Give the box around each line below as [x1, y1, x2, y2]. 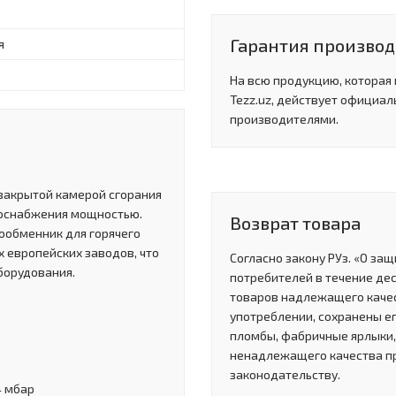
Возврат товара [230, 212, 361, 234]
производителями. [230, 111, 339, 127]
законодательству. [230, 367, 340, 383]
